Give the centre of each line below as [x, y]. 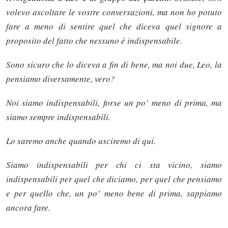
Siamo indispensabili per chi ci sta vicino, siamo [114, 165]
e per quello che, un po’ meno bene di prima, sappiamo [114, 193]
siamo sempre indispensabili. [58, 117]
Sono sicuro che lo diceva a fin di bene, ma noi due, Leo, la [114, 64]
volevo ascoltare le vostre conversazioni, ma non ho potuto [114, 12]
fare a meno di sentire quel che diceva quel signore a [114, 26]
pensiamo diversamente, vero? [61, 78]
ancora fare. [28, 208]
